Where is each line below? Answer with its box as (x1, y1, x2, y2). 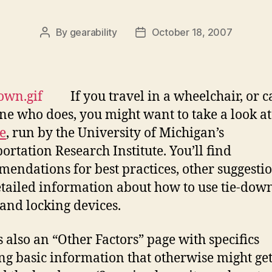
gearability (69, 26, 117, 38)
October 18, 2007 (151, 26, 233, 38)
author (44, 42, 73, 54)
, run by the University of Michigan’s (6, 125, 224, 141)
